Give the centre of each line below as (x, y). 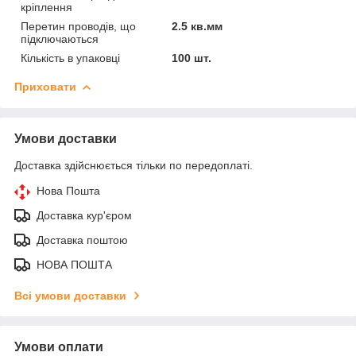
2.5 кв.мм (197, 26)
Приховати (45, 86)
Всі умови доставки (70, 295)
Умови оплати (59, 346)
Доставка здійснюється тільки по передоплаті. (133, 165)
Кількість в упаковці (70, 58)
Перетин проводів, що (78, 26)
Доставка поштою (82, 240)
